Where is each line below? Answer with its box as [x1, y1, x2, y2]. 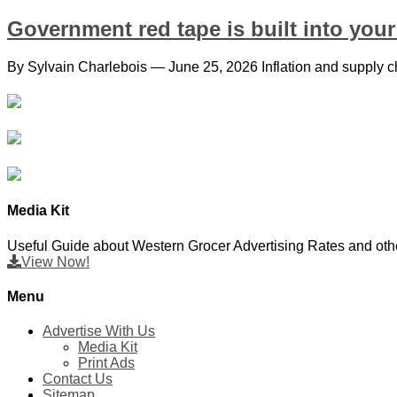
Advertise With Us [43, 323, 155, 339]
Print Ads [78, 355, 135, 371]
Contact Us [43, 371, 113, 387]
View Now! [21, 253, 90, 269]
